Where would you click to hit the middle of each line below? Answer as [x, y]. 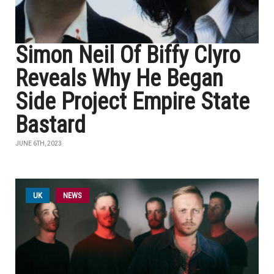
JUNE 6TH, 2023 [39, 143]
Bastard [50, 125]
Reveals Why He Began [119, 78]
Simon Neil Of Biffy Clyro [128, 55]
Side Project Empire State [132, 102]
